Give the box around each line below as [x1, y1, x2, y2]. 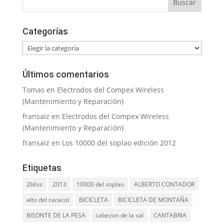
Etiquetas [22, 162, 61, 173]
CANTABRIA [153, 211, 186, 220]
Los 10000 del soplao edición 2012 [61, 138, 176, 148]
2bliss [26, 180, 42, 189]
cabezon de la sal [95, 211, 143, 220]
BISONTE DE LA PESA [26, 211, 85, 220]
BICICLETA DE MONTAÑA [117, 195, 188, 204]
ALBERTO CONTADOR [133, 180, 194, 189]
